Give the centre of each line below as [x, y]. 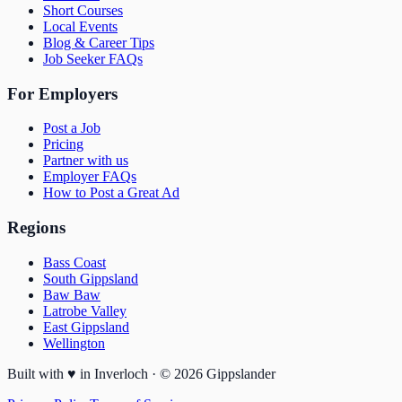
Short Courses [83, 10]
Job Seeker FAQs [93, 59]
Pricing [63, 144]
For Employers [62, 93]
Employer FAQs [90, 177]
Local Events [80, 26]
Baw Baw [72, 294]
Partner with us [86, 161]
